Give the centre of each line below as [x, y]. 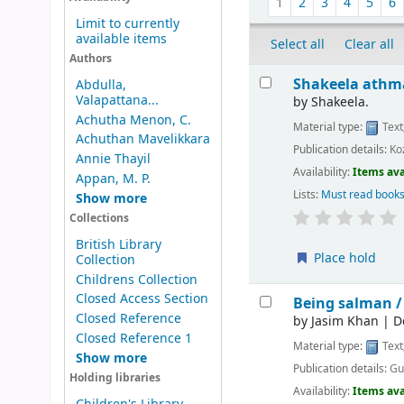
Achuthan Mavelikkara [142, 140]
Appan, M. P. [113, 179]
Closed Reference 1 [133, 338]
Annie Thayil [113, 160]
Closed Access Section [142, 299]
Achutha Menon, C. [133, 120]
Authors [90, 60]
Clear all [370, 44]
